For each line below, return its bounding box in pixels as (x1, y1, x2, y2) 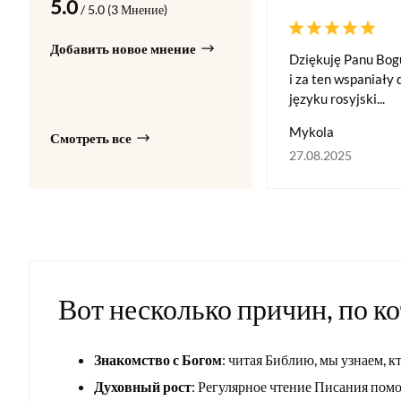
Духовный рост (94, 378, 192, 396)
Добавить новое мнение (50, 40, 196, 57)
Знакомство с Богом (94, 351, 222, 369)
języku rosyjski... (289, 90, 385, 107)
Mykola (289, 124, 334, 141)
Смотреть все (50, 130, 132, 147)
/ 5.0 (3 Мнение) (78, 2, 167, 18)
